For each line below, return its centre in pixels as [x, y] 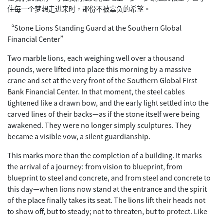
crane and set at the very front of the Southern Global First [102, 80]
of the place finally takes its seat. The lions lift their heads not [106, 200]
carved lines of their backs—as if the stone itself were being [103, 114]
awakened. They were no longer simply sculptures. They [100, 125]
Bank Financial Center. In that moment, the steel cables [96, 91]
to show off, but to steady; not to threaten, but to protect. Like [107, 211]
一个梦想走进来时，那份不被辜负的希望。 [86, 9]
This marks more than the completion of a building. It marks [105, 155]
